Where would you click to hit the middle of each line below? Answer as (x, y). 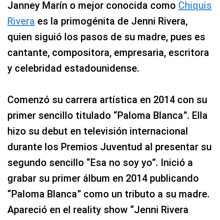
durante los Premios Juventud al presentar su (110, 147)
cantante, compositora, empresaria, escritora (108, 53)
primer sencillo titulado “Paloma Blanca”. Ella (108, 116)
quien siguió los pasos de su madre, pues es (106, 37)
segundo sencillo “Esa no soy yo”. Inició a (100, 163)
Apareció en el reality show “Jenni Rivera (98, 210)
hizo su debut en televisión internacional (98, 131)
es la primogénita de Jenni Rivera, (111, 21)
